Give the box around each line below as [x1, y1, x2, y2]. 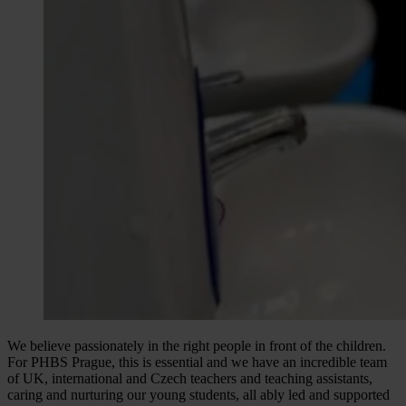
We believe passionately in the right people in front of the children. [7, 337, 386, 353]
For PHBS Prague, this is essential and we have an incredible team [7, 353, 387, 370]
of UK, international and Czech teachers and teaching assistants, [7, 370, 372, 386]
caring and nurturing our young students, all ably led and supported [7, 386, 390, 402]
